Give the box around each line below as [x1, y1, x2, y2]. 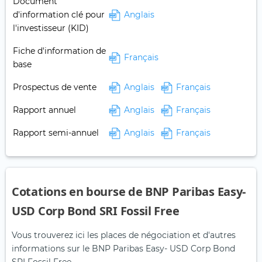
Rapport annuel [13, 105, 76, 116]
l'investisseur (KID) [13, 23, 89, 34]
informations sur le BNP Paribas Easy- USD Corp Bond [12, 243, 235, 254]
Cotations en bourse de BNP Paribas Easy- [12, 184, 246, 200]
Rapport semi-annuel [13, 127, 99, 139]
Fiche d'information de [13, 46, 106, 57]
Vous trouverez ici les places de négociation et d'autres [12, 230, 236, 241]
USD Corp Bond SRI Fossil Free [12, 203, 180, 219]
